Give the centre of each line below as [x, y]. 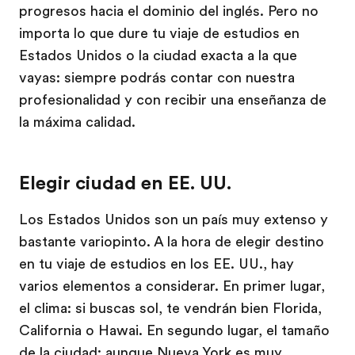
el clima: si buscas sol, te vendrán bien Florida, [170, 308]
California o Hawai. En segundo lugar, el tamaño [174, 330]
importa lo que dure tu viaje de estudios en [159, 33]
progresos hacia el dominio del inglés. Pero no [169, 11]
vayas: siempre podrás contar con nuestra [157, 78]
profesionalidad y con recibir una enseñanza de [173, 100]
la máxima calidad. [77, 122]
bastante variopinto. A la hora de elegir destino [172, 242]
